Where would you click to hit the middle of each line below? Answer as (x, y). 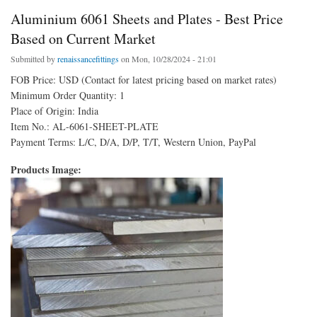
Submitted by (34, 59)
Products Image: (48, 169)
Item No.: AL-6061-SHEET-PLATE (85, 127)
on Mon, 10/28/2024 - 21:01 (168, 59)
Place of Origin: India (54, 111)
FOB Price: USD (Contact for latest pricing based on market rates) (144, 80)
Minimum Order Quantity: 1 (68, 96)
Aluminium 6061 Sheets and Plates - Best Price (147, 19)
